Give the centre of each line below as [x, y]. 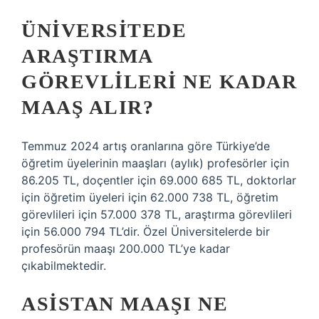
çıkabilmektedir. [64, 266]
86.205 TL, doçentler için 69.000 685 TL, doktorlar [159, 180]
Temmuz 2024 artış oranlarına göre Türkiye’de [146, 146]
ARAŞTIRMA [87, 56]
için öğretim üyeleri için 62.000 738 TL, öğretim [150, 197]
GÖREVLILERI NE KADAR [159, 82]
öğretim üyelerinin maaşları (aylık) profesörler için [155, 163]
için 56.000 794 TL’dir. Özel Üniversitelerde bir [146, 231]
